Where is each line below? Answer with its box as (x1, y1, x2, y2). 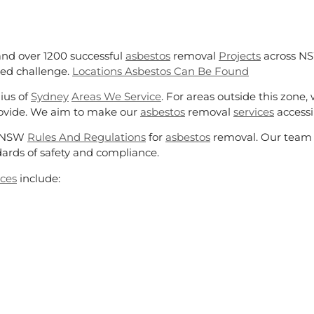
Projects (219, 48, 261, 62)
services (233, 104, 274, 118)
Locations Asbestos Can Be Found (72, 64, 249, 78)
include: (17, 171, 60, 185)
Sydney (31, 89, 69, 103)
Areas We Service (71, 89, 161, 103)
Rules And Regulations (27, 130, 146, 144)
